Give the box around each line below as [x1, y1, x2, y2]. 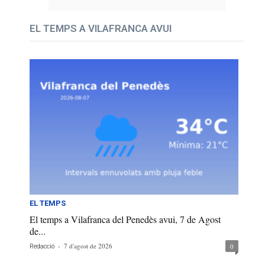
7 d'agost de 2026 [64, 241, 112, 250]
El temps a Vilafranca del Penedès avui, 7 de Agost [30, 212, 221, 225]
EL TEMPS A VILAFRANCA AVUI [30, 22, 172, 35]
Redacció [30, 242, 54, 250]
